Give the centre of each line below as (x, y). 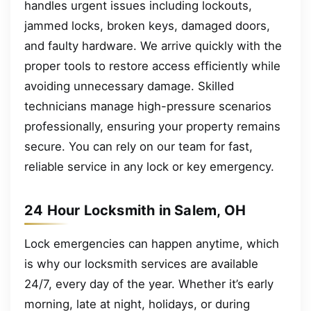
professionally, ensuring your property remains (152, 126)
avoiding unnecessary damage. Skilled (129, 86)
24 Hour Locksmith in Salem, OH (135, 210)
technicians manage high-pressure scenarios (148, 106)
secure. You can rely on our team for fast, (138, 146)
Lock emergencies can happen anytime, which (152, 243)
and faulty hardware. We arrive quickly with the (153, 45)
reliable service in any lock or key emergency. (149, 166)
